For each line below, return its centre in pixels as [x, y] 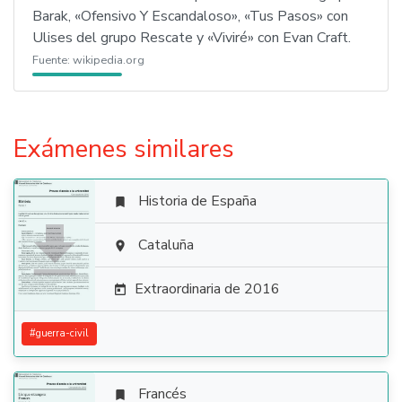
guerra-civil [62, 333]
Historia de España [197, 201]
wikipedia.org [109, 60]
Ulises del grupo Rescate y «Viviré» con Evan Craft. [192, 38]
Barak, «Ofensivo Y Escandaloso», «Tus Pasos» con [190, 16]
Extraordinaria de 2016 [207, 289]
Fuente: [52, 60]
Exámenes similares [124, 149]
